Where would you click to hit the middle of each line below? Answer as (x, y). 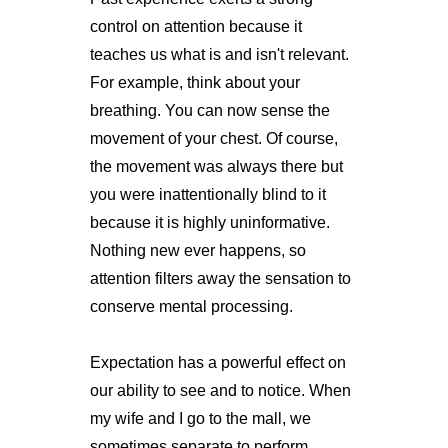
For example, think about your (194, 83)
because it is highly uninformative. (209, 223)
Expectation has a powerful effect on (217, 363)
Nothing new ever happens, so (197, 251)
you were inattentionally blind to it (207, 195)
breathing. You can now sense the (209, 111)
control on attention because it (195, 27)
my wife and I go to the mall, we (200, 419)
